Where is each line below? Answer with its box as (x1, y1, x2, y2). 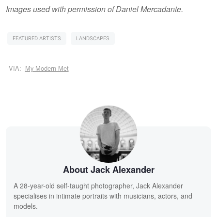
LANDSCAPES (76, 34, 109, 43)
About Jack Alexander (62, 163, 155, 176)
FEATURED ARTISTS (13, 34, 61, 43)
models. (14, 201, 38, 211)
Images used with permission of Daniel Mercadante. (6, 3, 183, 15)
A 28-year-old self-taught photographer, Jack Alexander (14, 181, 183, 191)
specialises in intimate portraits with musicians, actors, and (14, 191, 192, 201)
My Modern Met (25, 63, 69, 73)
